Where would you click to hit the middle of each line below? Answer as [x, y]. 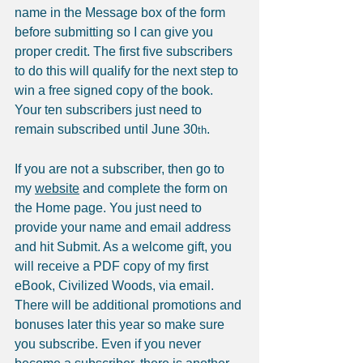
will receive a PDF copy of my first [113, 267]
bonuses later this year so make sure [121, 325]
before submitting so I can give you [115, 32]
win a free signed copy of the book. [115, 91]
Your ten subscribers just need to [110, 110]
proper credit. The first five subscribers [125, 52]
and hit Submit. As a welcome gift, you [125, 247]
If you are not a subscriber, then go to [121, 169]
